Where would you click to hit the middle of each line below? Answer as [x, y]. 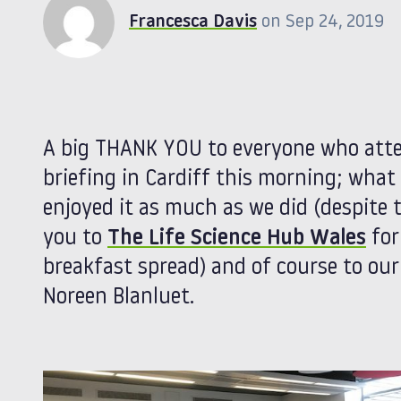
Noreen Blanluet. [119, 298]
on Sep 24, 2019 [323, 22]
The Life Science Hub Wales [237, 239]
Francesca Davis [193, 22]
